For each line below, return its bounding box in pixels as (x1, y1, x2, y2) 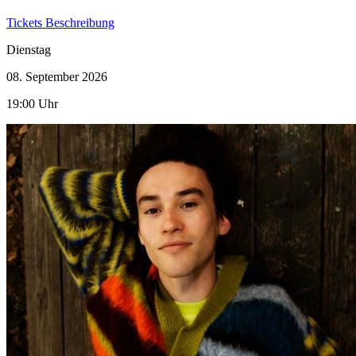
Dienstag (6, 42, 51, 56)
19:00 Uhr (6, 96, 58, 110)
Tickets (6, 15, 45, 29)
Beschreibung (45, 15, 114, 29)
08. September (6, 69, 82, 83)
